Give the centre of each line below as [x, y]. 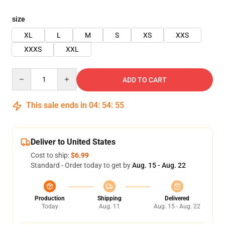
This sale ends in [57, 105]
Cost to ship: [51, 155]
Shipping [109, 198]
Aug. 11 [109, 206]
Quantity [25, 73]
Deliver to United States [73, 142]
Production [50, 198]
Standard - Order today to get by [81, 165]
